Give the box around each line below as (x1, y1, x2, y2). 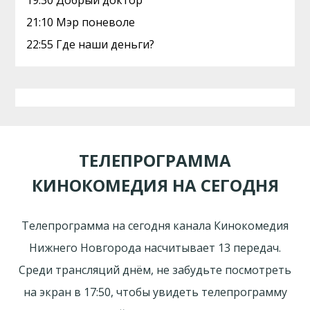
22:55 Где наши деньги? (26, 37, 155, 52)
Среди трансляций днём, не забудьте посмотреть (19, 262, 291, 277)
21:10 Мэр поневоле (26, 15, 136, 30)
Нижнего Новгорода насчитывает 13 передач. (29, 239, 281, 255)
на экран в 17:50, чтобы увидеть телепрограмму (23, 284, 287, 300)
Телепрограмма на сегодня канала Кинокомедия (21, 217, 289, 233)
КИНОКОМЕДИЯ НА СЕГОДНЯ (31, 173, 279, 197)
